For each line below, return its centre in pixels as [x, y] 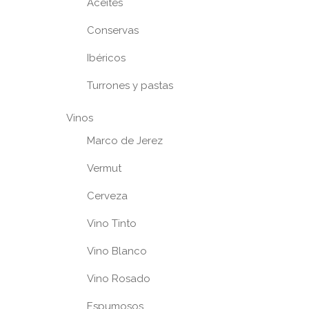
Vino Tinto [112, 223]
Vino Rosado [119, 278]
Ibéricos [106, 58]
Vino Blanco [117, 251]
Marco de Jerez [125, 140]
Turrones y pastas [130, 85]
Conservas [113, 30]
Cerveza [107, 196]
